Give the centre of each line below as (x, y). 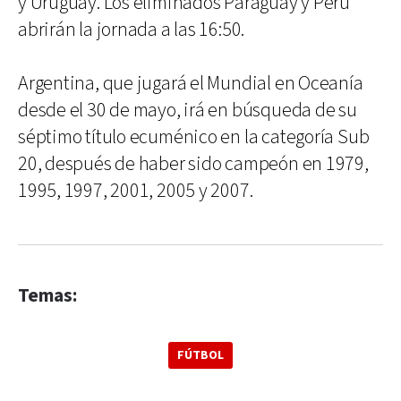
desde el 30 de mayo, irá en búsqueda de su (188, 111)
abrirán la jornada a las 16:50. (132, 30)
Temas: (47, 296)
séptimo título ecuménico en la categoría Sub (194, 137)
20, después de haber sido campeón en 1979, (193, 164)
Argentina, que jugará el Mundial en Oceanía (191, 84)
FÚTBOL (200, 355)
